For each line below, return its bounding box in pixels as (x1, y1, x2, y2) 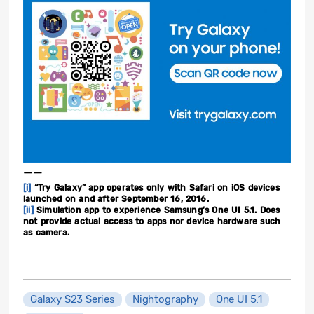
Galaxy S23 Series (30, 293, 115, 306)
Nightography (132, 293, 198, 306)
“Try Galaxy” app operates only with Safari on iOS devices (31, 183, 280, 193)
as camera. (23, 228, 69, 238)
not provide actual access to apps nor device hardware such (23, 217, 281, 227)
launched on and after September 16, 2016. (23, 194, 209, 205)
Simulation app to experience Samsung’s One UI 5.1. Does (33, 205, 280, 216)
